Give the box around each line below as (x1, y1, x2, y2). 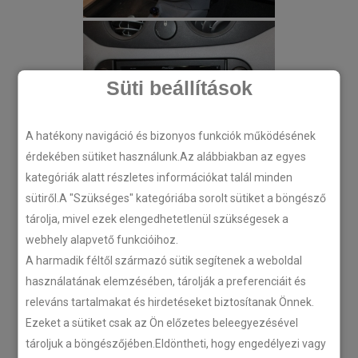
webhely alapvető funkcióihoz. (26, 233, 179, 246)
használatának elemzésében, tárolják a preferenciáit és (26, 275, 307, 288)
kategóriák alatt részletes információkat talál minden (26, 171, 293, 184)
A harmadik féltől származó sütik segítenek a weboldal (26, 254, 303, 267)
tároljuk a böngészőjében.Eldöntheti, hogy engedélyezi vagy (26, 337, 327, 350)
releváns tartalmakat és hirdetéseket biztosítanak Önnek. (26, 296, 315, 308)
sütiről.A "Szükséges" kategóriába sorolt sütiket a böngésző (26, 192, 327, 205)
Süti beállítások (105, 77, 253, 99)
